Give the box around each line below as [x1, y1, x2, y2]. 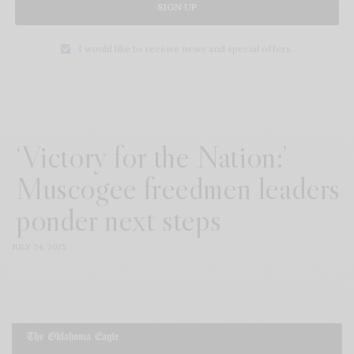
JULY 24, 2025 [12, 241, 66, 252]
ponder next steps [16, 199, 221, 239]
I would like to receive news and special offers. [78, 42, 293, 55]
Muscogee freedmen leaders [16, 168, 341, 208]
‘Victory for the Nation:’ [16, 136, 288, 176]
